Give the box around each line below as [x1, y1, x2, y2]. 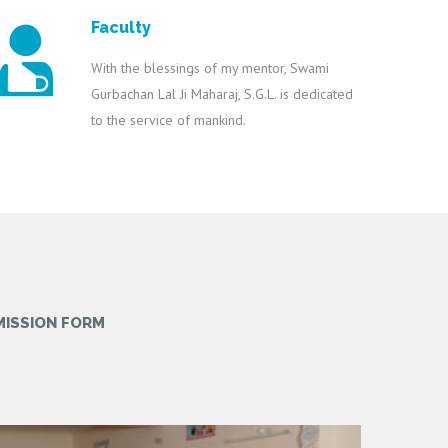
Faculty [91, 18, 151, 37]
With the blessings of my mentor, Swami [91, 59, 329, 77]
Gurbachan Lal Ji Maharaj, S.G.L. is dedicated [91, 85, 353, 103]
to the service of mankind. [91, 111, 246, 129]
